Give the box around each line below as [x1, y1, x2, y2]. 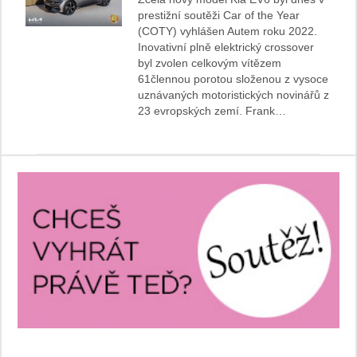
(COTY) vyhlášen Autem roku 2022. [138, 25, 318, 38]
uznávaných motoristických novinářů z [138, 88, 330, 102]
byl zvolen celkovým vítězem [138, 57, 282, 70]
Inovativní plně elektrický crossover [138, 41, 315, 54]
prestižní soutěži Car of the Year [138, 9, 300, 22]
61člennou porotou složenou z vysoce [138, 73, 329, 86]
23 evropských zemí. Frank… [138, 104, 287, 118]
